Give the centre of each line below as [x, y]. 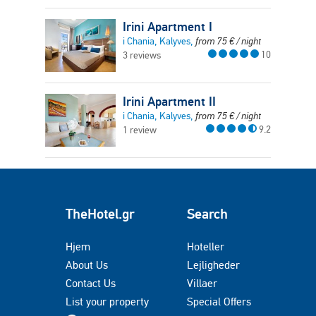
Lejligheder [213, 265]
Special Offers [219, 302]
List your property [107, 302]
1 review [140, 130]
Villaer [202, 283]
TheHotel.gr [100, 214]
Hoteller [206, 247]
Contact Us [91, 283]
